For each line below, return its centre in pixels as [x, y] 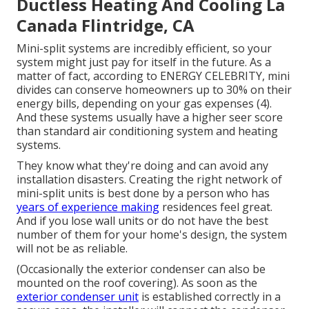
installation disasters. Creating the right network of [149, 180]
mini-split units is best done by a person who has [143, 193]
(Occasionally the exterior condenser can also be [141, 269]
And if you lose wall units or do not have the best [142, 221]
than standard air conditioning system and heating [147, 131]
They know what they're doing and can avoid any [142, 166]
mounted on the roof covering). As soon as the [137, 283]
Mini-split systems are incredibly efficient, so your [144, 49]
